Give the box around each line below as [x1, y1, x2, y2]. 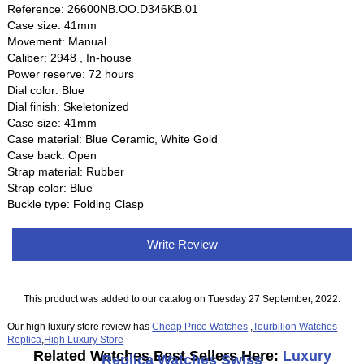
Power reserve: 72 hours [7, 67, 135, 81]
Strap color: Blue [7, 181, 93, 195]
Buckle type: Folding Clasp [7, 197, 145, 211]
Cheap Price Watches [152, 320, 249, 331]
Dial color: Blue [7, 84, 85, 97]
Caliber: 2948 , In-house [7, 51, 132, 65]
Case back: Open [7, 149, 97, 162]
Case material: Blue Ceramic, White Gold [7, 132, 219, 146]
